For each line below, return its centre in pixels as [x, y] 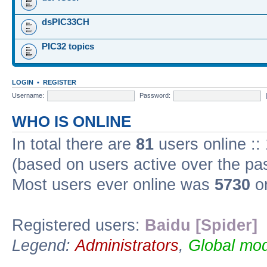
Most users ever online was [113, 185]
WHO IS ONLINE [72, 122]
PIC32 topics [68, 46]
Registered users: [78, 225]
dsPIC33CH [66, 22]
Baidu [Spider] [201, 225]
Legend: [44, 246]
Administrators [127, 246]
